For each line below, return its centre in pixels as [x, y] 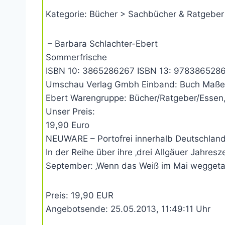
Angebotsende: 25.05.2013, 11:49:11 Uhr [128, 209]
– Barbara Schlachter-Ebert [103, 44]
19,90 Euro [68, 125]
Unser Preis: [70, 111]
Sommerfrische [76, 57]
